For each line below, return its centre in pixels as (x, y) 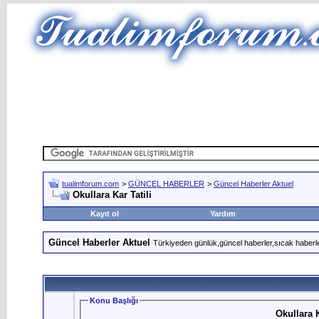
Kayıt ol (105, 214)
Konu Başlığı (114, 300)
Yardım (223, 214)
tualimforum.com (90, 184)
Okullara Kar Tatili (112, 195)
